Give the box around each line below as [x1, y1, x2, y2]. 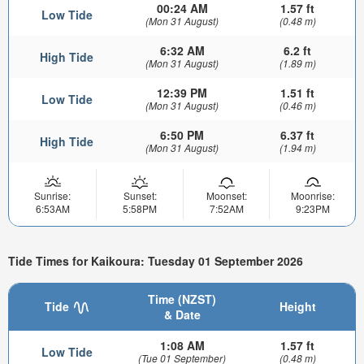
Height [279, 298, 316, 314]
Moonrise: [290, 188, 335, 202]
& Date [163, 306, 201, 323]
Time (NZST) [148, 291, 216, 307]
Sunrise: [34, 188, 71, 202]
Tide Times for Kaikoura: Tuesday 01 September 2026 [8, 253, 303, 270]
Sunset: [123, 188, 157, 202]
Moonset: [206, 188, 247, 202]
